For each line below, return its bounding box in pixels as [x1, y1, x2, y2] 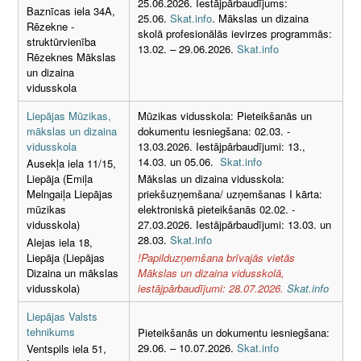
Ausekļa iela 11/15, [27, 156, 116, 172]
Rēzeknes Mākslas [27, 48, 116, 64]
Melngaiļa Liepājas [27, 186, 113, 202]
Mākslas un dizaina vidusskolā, [138, 264, 284, 280]
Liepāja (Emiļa [27, 171, 93, 187]
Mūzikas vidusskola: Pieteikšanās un [138, 107, 312, 123]
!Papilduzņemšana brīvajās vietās [138, 249, 295, 265]
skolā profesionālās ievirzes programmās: [138, 25, 332, 41]
